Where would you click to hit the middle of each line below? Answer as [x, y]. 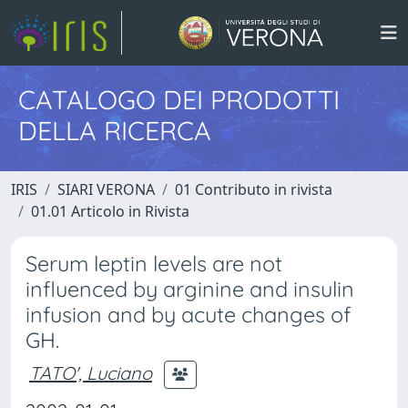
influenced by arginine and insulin [190, 289]
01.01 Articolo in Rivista [110, 211]
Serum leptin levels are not [154, 264]
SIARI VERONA [106, 189]
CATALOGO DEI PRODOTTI [179, 99]
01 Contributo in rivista [254, 189]
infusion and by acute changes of [188, 315]
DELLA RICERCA [115, 130]
